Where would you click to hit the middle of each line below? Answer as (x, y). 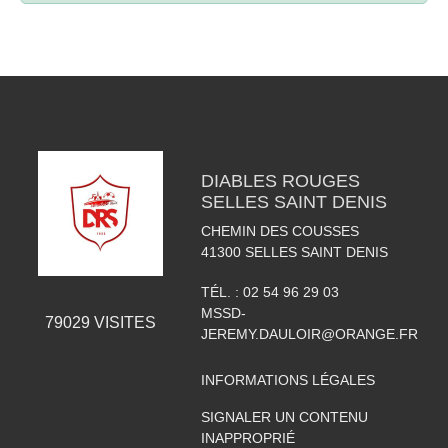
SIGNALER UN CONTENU (284, 417)
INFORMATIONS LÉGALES (287, 380)
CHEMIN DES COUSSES (279, 231)
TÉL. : (221, 292)
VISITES (122, 323)
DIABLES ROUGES (280, 181)
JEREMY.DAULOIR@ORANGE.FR (309, 334)
